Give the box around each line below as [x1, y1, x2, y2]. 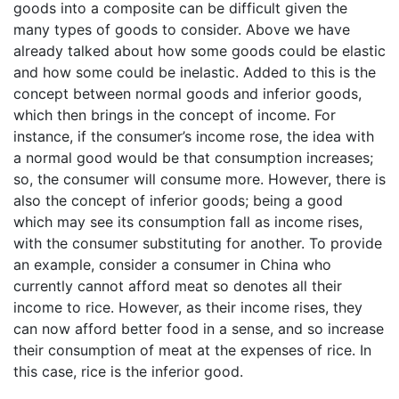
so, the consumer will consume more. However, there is [13, 169, 386, 188]
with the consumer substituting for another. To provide [13, 233, 382, 252]
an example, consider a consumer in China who [13, 255, 331, 273]
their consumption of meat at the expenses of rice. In [13, 340, 371, 359]
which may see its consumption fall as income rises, [13, 212, 362, 231]
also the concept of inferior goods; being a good [13, 191, 343, 209]
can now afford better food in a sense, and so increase [13, 319, 384, 338]
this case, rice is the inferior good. [13, 362, 243, 380]
